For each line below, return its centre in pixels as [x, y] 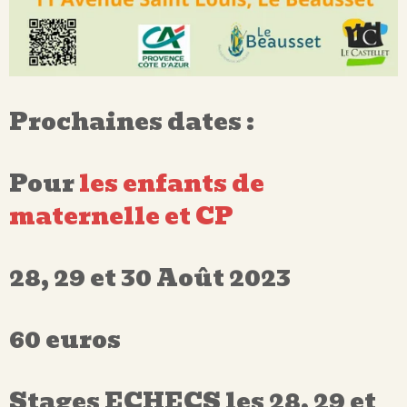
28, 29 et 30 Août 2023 [152, 278]
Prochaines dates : [134, 121]
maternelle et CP [121, 216]
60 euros [65, 339]
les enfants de [174, 183]
